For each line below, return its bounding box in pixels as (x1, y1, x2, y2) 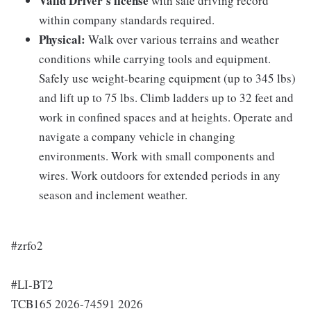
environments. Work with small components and (39, 148, 275, 165)
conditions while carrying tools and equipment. (39, 51, 271, 67)
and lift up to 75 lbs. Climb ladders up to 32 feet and (39, 90, 294, 106)
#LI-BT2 (11, 276, 53, 293)
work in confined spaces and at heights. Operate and (39, 109, 293, 126)
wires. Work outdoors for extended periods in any (39, 167, 280, 184)
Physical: (39, 31, 85, 49)
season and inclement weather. (39, 187, 187, 203)
